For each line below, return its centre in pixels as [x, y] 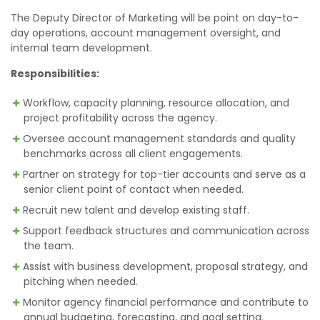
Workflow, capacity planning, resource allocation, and [156, 103]
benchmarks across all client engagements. [133, 154]
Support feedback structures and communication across [166, 231]
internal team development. [81, 48]
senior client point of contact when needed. [134, 189]
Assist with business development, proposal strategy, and [165, 266]
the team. [49, 246]
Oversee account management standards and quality [159, 139]
